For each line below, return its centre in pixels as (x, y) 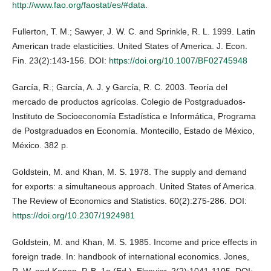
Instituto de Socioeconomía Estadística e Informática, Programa (134, 116)
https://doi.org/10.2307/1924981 (73, 216)
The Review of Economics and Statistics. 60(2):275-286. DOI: (129, 201)
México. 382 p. (40, 145)
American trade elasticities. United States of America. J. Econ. (130, 46)
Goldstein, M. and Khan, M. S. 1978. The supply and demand (129, 172)
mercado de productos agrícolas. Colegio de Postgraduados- (129, 102)
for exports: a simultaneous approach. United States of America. (134, 187)
